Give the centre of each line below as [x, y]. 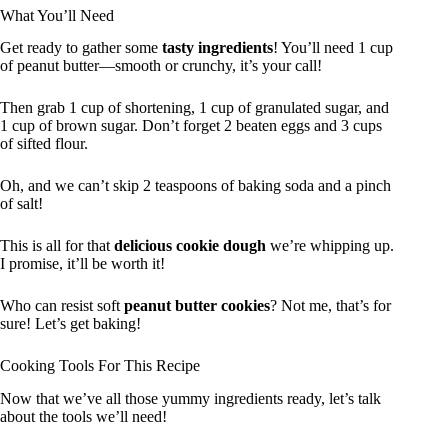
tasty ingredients [217, 48]
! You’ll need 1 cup [333, 48]
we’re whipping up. [330, 246]
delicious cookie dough [190, 246]
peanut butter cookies [197, 306]
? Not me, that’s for [330, 306]
